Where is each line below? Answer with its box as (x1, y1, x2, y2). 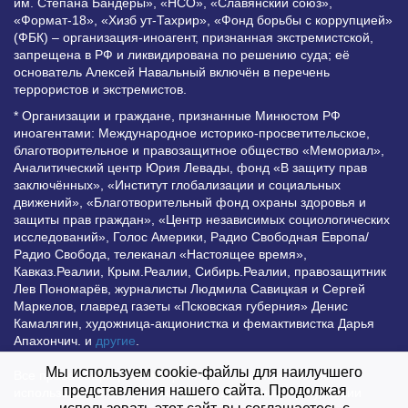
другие (96, 332, 136, 348)
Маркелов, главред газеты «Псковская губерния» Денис (14, 298, 348, 313)
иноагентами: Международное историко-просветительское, (14, 125, 370, 140)
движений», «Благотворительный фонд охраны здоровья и (14, 194, 366, 209)
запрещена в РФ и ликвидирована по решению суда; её (14, 46, 350, 62)
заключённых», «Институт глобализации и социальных (14, 177, 341, 192)
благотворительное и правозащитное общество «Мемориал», (14, 142, 384, 158)
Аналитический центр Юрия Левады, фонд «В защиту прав (14, 159, 367, 175)
